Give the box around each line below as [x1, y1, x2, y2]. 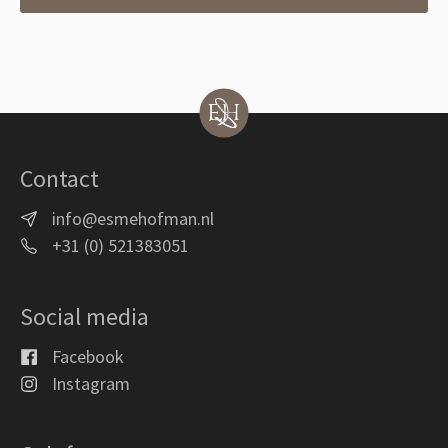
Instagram [52, 371, 130, 395]
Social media [20, 300, 149, 332]
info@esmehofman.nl [52, 206, 214, 230]
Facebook [52, 344, 124, 368]
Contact [20, 162, 99, 194]
